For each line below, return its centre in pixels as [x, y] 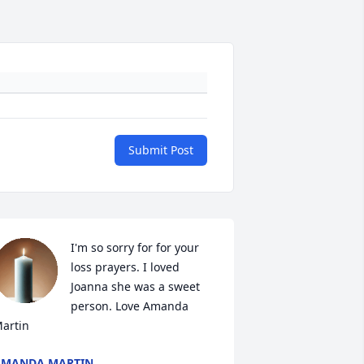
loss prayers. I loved [125, 267]
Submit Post [161, 150]
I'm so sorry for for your [134, 248]
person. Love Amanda [129, 306]
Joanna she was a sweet [135, 287]
